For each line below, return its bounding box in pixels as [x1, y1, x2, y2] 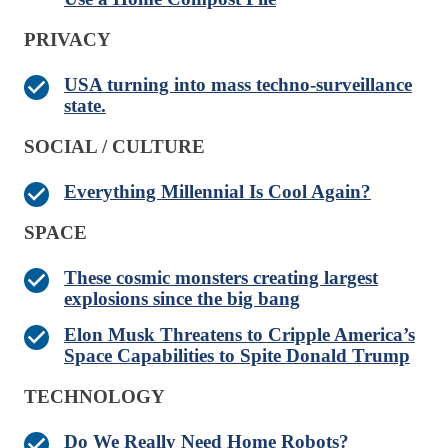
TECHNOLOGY [24, 386, 165, 408]
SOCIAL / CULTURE [24, 136, 205, 158]
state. [64, 95, 106, 117]
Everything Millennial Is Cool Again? [64, 181, 371, 203]
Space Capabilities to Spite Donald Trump [64, 345, 410, 367]
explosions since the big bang [64, 288, 300, 310]
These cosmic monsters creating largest [64, 267, 378, 289]
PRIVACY [24, 29, 111, 51]
